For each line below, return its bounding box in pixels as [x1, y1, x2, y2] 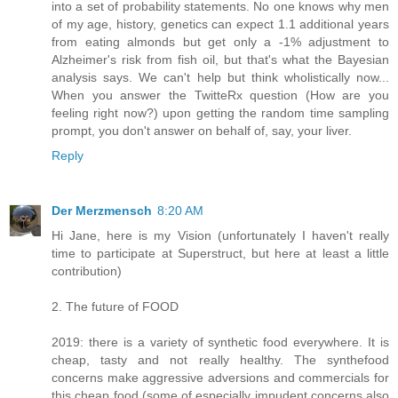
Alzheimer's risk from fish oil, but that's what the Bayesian [52, 52, 389, 67]
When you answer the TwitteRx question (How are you [52, 87, 389, 102]
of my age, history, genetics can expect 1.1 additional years [52, 16, 389, 31]
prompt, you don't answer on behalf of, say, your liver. [52, 123, 352, 138]
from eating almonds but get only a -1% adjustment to [52, 34, 389, 49]
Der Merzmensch [52, 203, 152, 218]
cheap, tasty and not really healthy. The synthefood [52, 352, 389, 367]
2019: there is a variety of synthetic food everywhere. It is [52, 334, 389, 349]
